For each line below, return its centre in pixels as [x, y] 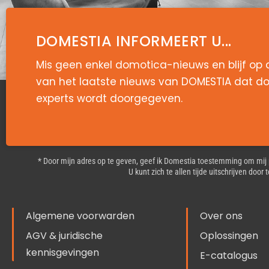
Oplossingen [229, 236]
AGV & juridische [64, 236]
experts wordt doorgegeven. [109, 98]
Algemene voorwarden [80, 216]
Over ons [221, 216]
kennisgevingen [62, 252]
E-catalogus [229, 255]
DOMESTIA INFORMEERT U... [134, 41]
